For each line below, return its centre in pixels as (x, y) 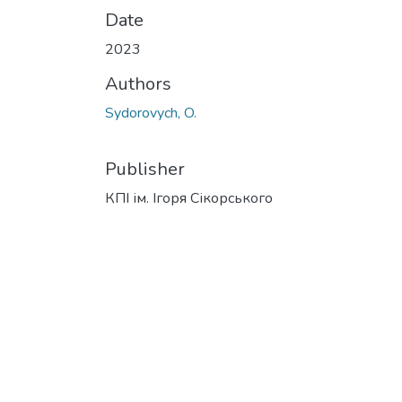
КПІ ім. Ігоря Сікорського (189, 198)
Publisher (145, 169)
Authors (138, 84)
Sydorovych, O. (151, 113)
